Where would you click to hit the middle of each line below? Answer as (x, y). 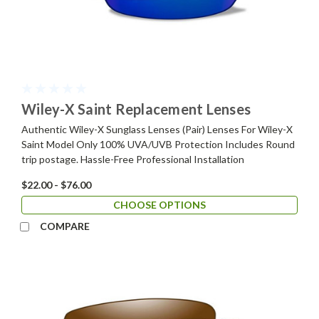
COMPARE (64, 226)
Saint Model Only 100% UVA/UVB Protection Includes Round (158, 144)
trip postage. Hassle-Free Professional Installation (133, 159)
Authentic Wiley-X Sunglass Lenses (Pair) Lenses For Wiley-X (157, 129)
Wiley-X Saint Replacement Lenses (136, 109)
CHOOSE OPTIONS (159, 204)
